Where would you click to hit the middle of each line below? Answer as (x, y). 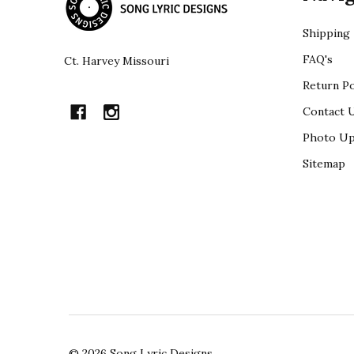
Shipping (326, 33)
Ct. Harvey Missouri (117, 60)
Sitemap (324, 163)
